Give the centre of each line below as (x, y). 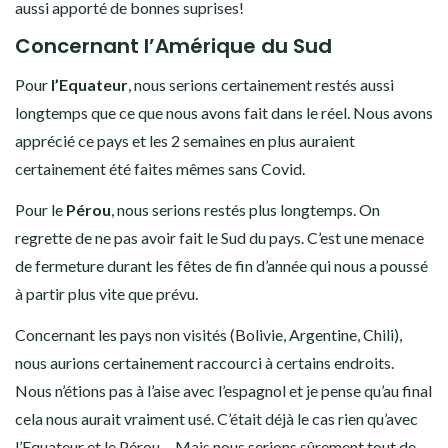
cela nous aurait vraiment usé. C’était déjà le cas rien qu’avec (216, 418)
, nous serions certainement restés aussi (261, 84)
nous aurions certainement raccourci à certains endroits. (204, 362)
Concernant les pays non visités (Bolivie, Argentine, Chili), (208, 334)
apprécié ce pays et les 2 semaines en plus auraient (185, 140)
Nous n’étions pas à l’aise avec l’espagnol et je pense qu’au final (223, 390)
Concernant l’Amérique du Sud (173, 45)
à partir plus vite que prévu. (106, 293)
